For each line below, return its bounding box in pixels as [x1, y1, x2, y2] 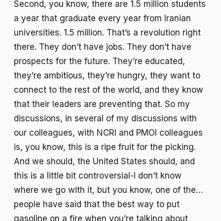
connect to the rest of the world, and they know [14, 85, 203, 95]
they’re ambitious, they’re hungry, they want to [14, 71, 200, 81]
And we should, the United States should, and [14, 156, 195, 167]
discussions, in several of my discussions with [14, 113, 197, 124]
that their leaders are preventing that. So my [14, 99, 190, 110]
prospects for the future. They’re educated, [14, 56, 185, 67]
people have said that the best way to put [14, 199, 180, 210]
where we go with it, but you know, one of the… [14, 185, 203, 195]
